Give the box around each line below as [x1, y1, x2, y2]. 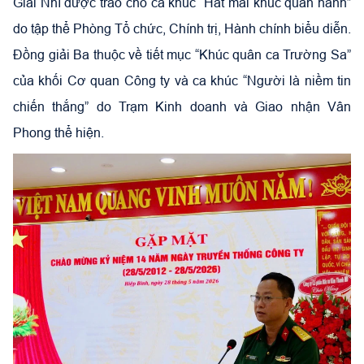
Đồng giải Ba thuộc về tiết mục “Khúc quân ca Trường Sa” [13, 46, 351, 62]
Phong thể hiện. [13, 124, 104, 140]
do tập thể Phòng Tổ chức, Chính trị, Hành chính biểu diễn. [13, 20, 351, 36]
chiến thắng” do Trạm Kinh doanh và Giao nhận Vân [13, 98, 351, 114]
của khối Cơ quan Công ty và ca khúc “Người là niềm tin [13, 72, 351, 88]
